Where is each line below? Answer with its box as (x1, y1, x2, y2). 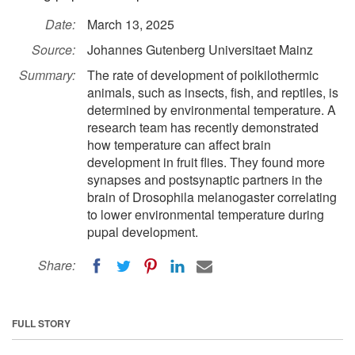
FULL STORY (12, 315, 71, 330)
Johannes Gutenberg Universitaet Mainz (87, 40, 313, 59)
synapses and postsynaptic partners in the (87, 170, 323, 189)
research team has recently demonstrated (87, 118, 319, 136)
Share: (38, 256, 75, 274)
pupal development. (87, 223, 198, 241)
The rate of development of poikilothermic (87, 66, 319, 84)
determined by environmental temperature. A (87, 101, 336, 119)
